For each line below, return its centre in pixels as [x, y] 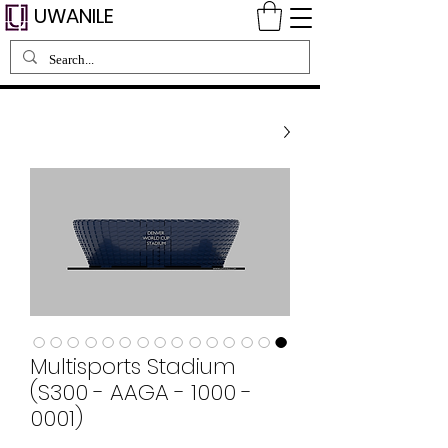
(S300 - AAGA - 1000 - [141, 392]
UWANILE [74, 16]
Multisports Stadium [133, 366]
